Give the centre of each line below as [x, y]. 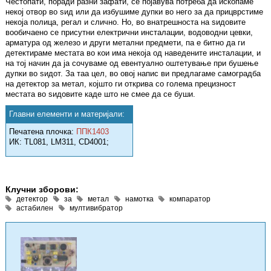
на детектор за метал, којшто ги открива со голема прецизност [121, 84]
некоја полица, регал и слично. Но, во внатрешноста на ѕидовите [126, 22]
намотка [139, 199]
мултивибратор [96, 208]
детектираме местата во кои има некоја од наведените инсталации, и [133, 53]
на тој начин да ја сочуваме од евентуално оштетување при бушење [132, 64]
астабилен [35, 208]
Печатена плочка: [43, 132]
